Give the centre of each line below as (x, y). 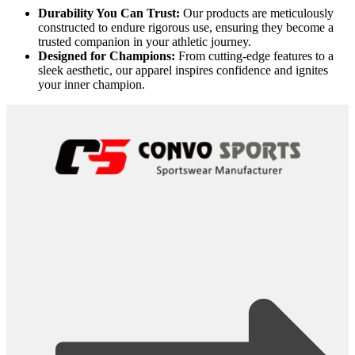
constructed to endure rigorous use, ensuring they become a (186, 28)
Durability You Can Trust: (109, 13)
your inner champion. (92, 85)
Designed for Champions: (107, 56)
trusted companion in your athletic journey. (145, 42)
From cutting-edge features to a (254, 56)
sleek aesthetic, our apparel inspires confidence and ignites (183, 71)
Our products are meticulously (257, 13)
